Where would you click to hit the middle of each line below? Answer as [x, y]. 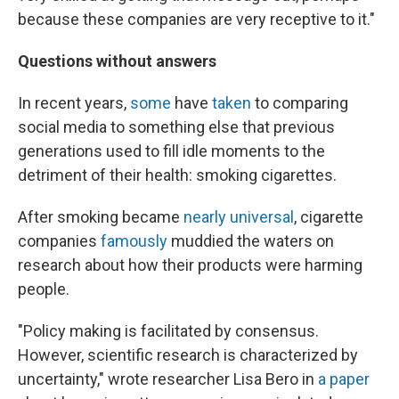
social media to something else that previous [176, 127]
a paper [344, 379]
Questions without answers [117, 61]
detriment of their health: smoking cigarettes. [177, 175]
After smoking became [101, 217]
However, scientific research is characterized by [188, 355]
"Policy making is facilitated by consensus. [168, 331]
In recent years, [74, 103]
